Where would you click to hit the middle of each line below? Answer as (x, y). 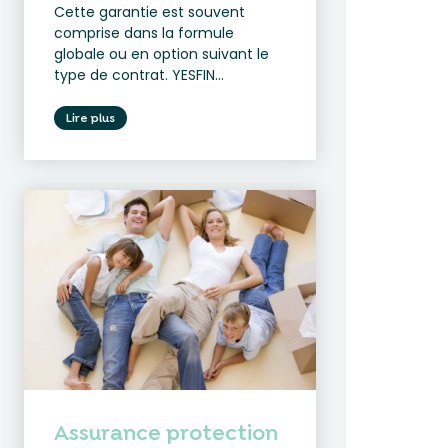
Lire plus (91, 118)
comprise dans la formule (144, 33)
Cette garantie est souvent (150, 12)
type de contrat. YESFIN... (139, 75)
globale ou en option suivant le (162, 54)
